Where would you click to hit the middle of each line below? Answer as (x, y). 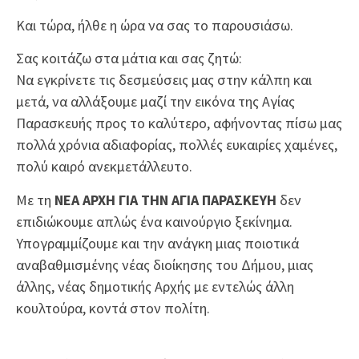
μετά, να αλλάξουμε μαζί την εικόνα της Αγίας (155, 102)
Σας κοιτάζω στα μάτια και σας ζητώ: (129, 58)
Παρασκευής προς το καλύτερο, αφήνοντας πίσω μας (179, 123)
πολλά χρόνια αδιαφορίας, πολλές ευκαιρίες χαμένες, (177, 145)
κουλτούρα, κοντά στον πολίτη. (113, 308)
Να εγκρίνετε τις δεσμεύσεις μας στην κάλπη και (164, 80)
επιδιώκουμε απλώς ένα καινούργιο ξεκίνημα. (154, 221)
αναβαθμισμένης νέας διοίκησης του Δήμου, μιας (165, 264)
